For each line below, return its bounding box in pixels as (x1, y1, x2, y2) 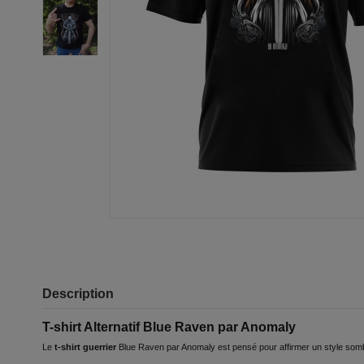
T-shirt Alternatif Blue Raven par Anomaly (42, 318, 296, 334)
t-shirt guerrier (54, 342, 119, 353)
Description (42, 286, 114, 301)
